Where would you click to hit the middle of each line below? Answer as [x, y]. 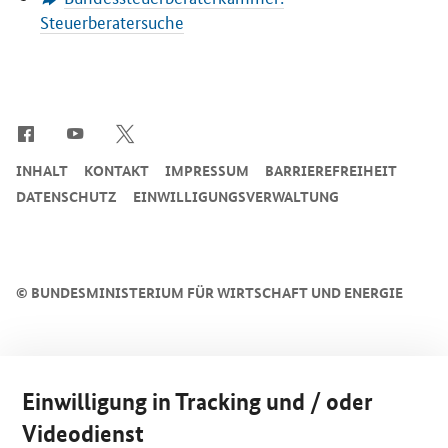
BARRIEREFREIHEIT [331, 170]
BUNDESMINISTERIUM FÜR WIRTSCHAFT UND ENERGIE [215, 292]
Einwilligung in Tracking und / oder [198, 401]
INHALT [42, 170]
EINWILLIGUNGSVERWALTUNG [236, 196]
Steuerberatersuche [112, 21]
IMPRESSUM [207, 170]
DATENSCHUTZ [66, 196]
